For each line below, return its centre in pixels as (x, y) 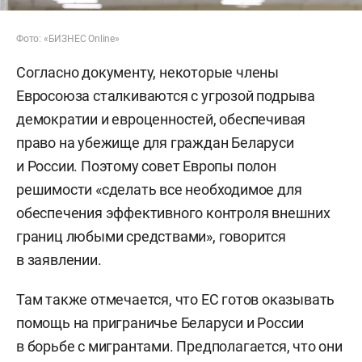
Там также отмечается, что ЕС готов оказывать (176, 299)
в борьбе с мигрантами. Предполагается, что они (179, 346)
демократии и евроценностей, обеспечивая (161, 119)
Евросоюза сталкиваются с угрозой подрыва (166, 95)
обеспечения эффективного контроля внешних (173, 213)
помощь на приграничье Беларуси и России (160, 322)
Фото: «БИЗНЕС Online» (68, 38)
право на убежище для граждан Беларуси (155, 142)
